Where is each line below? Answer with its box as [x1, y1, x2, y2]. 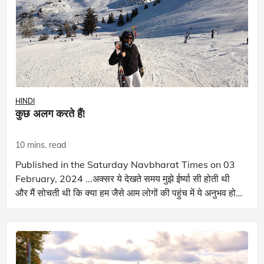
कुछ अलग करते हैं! [15, 107, 85, 120]
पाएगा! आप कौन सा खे [38, 200, 89, 213]
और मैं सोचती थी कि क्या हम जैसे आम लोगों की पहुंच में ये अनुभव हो [15, 186, 236, 199]
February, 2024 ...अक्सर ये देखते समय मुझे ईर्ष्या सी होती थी [15, 172, 85, 184]
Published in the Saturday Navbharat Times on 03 [15, 158, 235, 170]
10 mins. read [15, 139, 66, 150]
